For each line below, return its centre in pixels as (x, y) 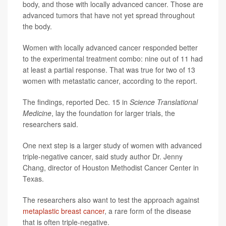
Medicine (37, 113)
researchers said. (50, 124)
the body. (37, 26)
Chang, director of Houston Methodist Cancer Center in (111, 167)
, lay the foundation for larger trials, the (113, 113)
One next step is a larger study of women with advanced (112, 145)
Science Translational (164, 102)
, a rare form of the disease (148, 211)
